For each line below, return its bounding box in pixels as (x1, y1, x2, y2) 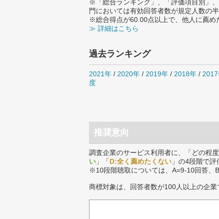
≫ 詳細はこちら (89, 24, 139, 32)
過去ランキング (89, 49, 151, 59)
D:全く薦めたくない (109, 157, 172, 165)
